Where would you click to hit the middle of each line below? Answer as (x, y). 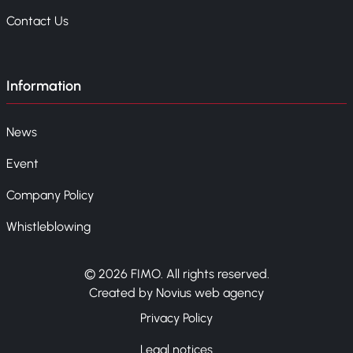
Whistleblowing (48, 227)
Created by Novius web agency (176, 293)
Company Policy (50, 195)
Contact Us (37, 21)
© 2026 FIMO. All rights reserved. (176, 274)
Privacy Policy (176, 318)
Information (44, 86)
